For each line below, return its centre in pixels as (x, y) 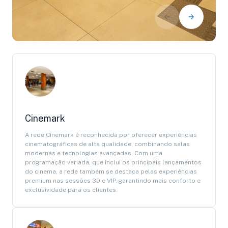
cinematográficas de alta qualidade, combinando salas (107, 144)
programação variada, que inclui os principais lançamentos (113, 162)
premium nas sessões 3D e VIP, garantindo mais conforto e (113, 181)
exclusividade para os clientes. (71, 190)
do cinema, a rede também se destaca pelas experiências (111, 172)
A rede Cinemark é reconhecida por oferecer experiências (111, 135)
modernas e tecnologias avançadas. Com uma (94, 153)
